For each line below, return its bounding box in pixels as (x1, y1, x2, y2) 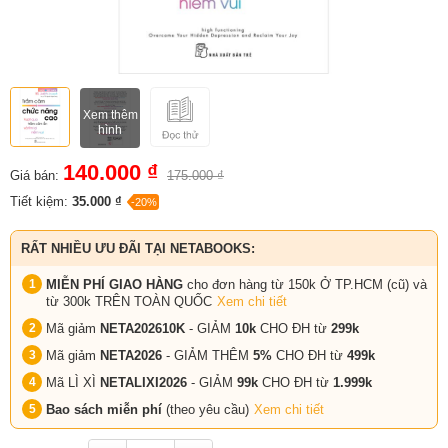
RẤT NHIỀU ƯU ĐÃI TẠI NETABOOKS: (21, 240, 255, 256)
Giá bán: (10, 167, 59, 183)
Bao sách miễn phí (46, 401, 166, 417)
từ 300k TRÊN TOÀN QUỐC (46, 293, 212, 309)
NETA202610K (100, 320, 189, 336)
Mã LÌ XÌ (46, 374, 100, 390)
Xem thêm (82, 108, 138, 123)
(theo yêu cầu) (166, 401, 249, 417)
